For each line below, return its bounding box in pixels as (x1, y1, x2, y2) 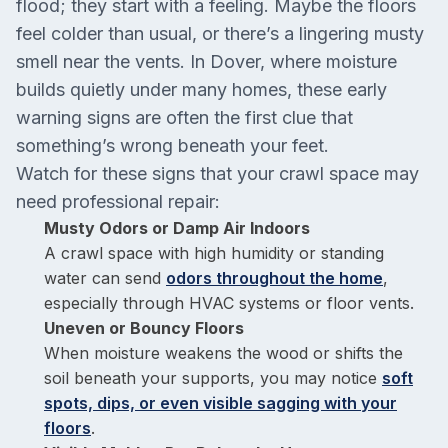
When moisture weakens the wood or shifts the (44, 343, 403, 363)
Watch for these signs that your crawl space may (16, 163, 419, 184)
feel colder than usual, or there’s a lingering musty (16, 23, 424, 44)
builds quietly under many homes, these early (16, 79, 387, 100)
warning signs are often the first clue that (16, 107, 353, 128)
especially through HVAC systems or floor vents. (44, 293, 414, 313)
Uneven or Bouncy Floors (44, 318, 244, 338)
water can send (44, 268, 166, 288)
